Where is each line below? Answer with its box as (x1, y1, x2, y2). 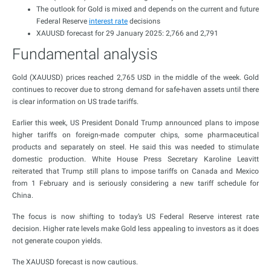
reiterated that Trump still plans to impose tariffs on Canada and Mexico (12, 167, 259, 175)
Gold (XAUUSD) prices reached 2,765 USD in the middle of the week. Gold (12, 73, 259, 82)
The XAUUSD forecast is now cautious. (12, 258, 138, 266)
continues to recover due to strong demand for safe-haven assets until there (12, 85, 259, 94)
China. (12, 191, 33, 200)
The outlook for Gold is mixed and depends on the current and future (36, 5, 259, 13)
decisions (128, 17, 160, 25)
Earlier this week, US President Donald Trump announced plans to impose (12, 119, 259, 127)
